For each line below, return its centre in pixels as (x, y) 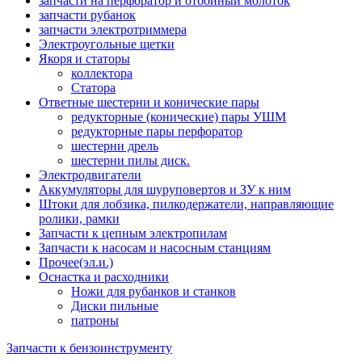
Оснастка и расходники (104, 276)
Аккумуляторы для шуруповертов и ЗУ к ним (165, 189)
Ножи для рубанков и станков (154, 291)
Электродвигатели (90, 175)
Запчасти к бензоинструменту (89, 347)
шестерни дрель (115, 145)
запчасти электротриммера (113, 29)
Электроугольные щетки (107, 44)
